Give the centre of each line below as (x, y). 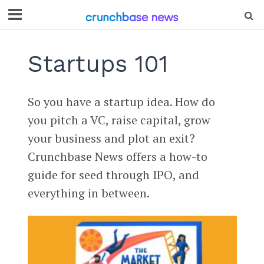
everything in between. (88, 193)
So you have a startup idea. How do (121, 102)
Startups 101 (98, 64)
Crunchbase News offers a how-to (117, 156)
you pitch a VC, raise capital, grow (119, 120)
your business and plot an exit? (111, 138)
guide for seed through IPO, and (113, 175)
